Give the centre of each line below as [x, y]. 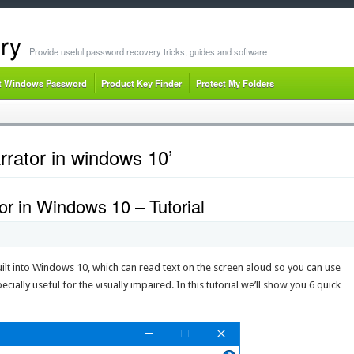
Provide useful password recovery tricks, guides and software [148, 51]
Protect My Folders [235, 83]
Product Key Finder [141, 83]
